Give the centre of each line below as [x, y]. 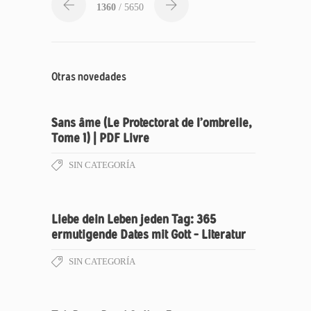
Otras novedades [89, 77]
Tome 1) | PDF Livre [100, 138]
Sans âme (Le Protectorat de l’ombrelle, [152, 123]
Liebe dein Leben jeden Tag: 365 [134, 219]
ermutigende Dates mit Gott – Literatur [149, 235]
